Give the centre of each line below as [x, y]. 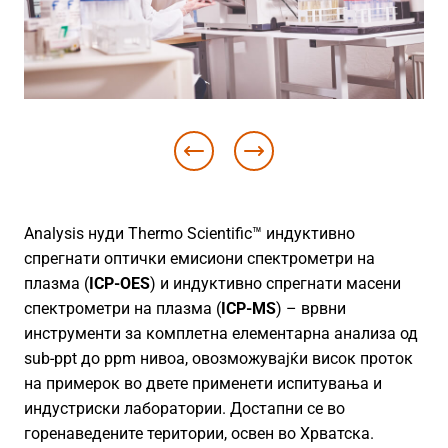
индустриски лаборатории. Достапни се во [184, 408]
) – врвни [311, 308]
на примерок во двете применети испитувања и [203, 383]
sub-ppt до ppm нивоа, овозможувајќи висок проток [218, 358]
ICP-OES [119, 283]
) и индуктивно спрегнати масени [275, 283]
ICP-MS [248, 308]
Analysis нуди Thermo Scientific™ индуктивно [189, 233]
